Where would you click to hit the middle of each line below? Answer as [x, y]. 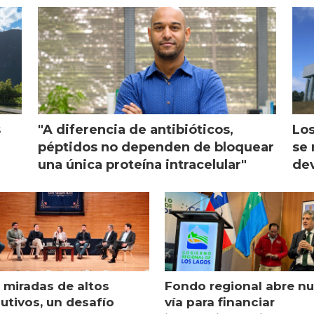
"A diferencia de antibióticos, [135, 130]
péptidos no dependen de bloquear [156, 148]
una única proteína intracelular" [142, 165]
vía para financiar [220, 302]
